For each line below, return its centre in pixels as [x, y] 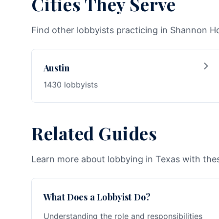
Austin [57, 68]
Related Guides [94, 133]
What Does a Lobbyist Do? [97, 197]
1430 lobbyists [71, 85]
